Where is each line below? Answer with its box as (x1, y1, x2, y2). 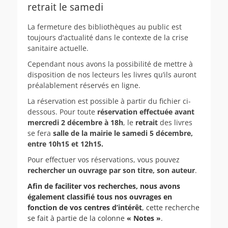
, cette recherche (142, 202, 199, 212)
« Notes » (127, 213, 161, 223)
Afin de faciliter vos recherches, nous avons (27, 181, 180, 191)
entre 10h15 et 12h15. (27, 138, 103, 149)
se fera (27, 128, 53, 138)
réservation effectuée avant (97, 106, 194, 117)
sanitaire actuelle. (27, 43, 89, 53)
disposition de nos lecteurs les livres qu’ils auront (27, 69, 196, 79)
